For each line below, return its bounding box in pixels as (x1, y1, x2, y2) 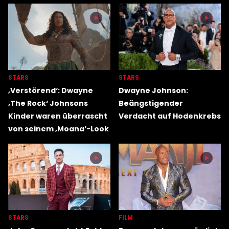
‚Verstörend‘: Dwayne (8, 85, 93, 96)
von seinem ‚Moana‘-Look (8, 124, 109, 134)
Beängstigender (119, 98, 183, 109)
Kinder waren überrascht (8, 111, 107, 122)
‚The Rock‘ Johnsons (8, 98, 88, 109)
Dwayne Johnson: (119, 85, 188, 96)
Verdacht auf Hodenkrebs (119, 111, 221, 122)
